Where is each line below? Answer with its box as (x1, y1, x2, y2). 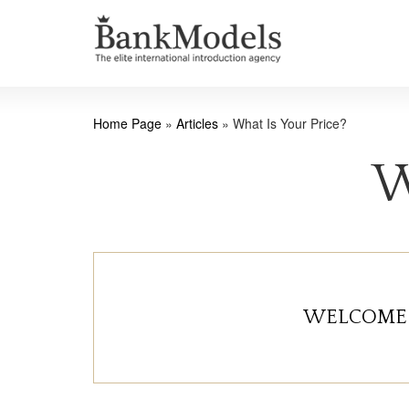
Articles (176, 114, 218, 132)
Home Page (93, 114, 162, 132)
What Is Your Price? (233, 114, 347, 132)
